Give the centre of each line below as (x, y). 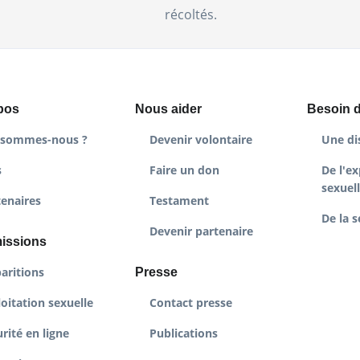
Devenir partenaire (201, 231)
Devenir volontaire (200, 140)
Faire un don (184, 170)
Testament (179, 201)
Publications (183, 333)
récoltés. (191, 14)
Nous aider (168, 109)
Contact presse (190, 303)
